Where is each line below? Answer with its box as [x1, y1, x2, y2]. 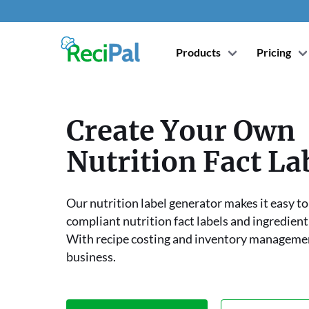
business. [66, 250, 116, 264]
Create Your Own [66, 114, 295, 148]
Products [175, 46, 221, 59]
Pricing [256, 46, 291, 59]
